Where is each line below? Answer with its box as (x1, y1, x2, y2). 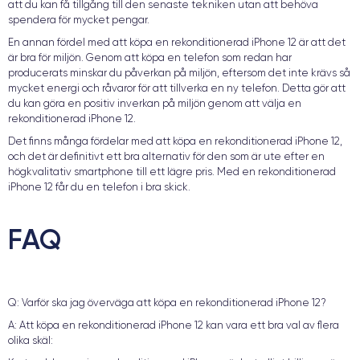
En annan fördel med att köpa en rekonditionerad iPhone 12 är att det (8, 36, 346, 48)
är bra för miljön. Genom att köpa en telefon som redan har (8, 51, 292, 63)
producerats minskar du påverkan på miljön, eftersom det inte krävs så (8, 67, 350, 79)
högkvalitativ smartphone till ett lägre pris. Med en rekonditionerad (8, 166, 336, 178)
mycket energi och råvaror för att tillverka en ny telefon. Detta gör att (8, 82, 346, 94)
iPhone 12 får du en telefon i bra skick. (8, 181, 190, 193)
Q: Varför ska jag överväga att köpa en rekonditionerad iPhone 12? (8, 297, 326, 309)
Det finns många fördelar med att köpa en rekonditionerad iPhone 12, (8, 135, 342, 147)
